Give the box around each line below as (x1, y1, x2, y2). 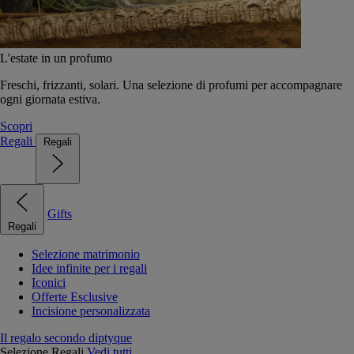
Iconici (32, 275, 66, 289)
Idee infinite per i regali (32, 261, 147, 275)
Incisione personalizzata (32, 303, 150, 318)
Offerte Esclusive (32, 289, 118, 303)
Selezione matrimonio (32, 247, 140, 261)
